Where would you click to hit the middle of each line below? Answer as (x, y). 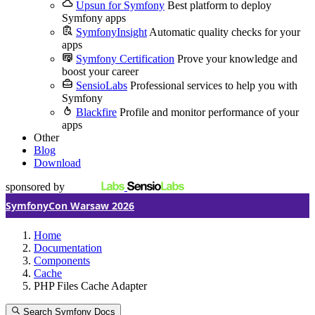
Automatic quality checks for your (225, 32)
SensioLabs (102, 85)
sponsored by (35, 187)
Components (62, 261)
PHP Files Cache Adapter (90, 286)
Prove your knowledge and (237, 59)
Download (57, 163)
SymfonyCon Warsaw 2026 (70, 206)
